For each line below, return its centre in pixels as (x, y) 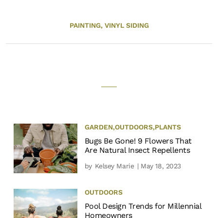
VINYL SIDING (127, 25)
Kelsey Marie (115, 166)
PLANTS (168, 127)
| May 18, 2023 (158, 166)
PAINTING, (87, 25)
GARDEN (99, 127)
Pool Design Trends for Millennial (143, 206)
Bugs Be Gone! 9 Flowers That (138, 141)
